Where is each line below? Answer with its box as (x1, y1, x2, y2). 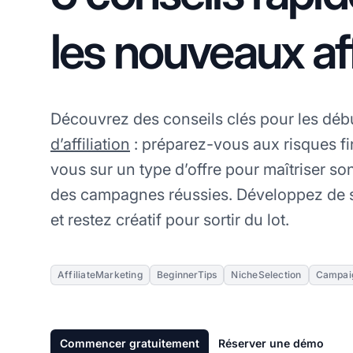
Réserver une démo (218, 336, 324, 350)
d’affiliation (50, 134, 130, 154)
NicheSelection (231, 268, 302, 281)
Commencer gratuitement (60, 336, 199, 350)
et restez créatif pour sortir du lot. (50, 210, 289, 229)
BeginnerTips (156, 268, 217, 281)
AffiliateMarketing (58, 268, 143, 281)
